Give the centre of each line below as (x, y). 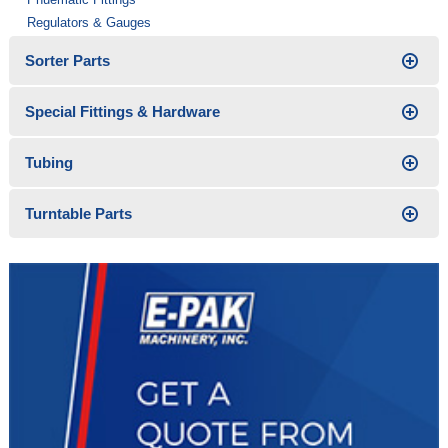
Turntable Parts (78, 213)
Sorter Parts (67, 60)
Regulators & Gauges (88, 22)
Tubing (48, 162)
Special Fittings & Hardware (122, 111)
